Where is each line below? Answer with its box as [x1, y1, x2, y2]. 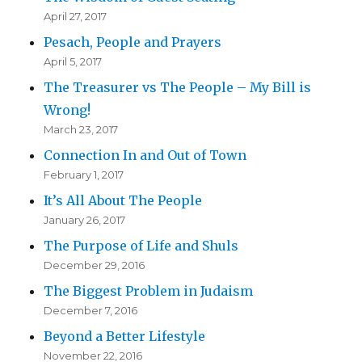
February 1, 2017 [44, 168, 124, 182]
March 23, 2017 [44, 123, 119, 137]
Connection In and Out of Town [44, 147, 247, 164]
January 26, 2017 [44, 213, 126, 227]
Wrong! [44, 102, 91, 119]
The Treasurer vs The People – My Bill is [44, 79, 312, 96]
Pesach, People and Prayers [44, 34, 222, 51]
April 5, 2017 [44, 55, 103, 69]
